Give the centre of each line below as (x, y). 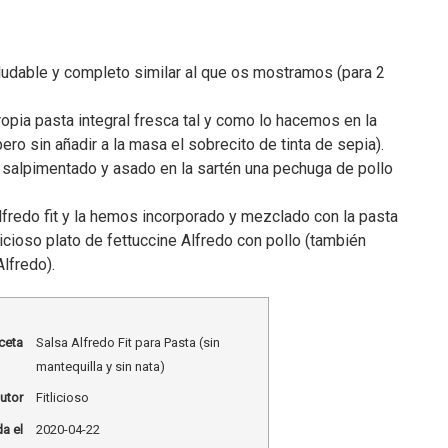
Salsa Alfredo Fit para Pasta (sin (127, 342)
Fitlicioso (62, 398)
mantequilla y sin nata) (100, 366)
